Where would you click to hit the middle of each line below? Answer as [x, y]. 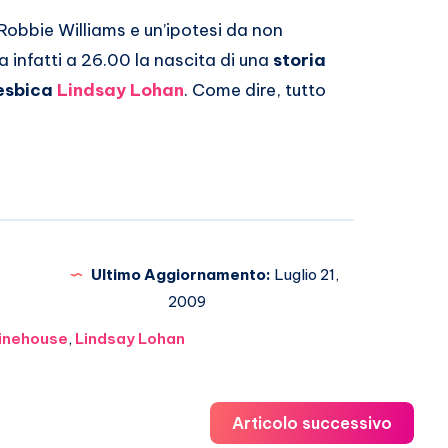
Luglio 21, [304, 274]
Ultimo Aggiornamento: [180, 274]
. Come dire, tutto [255, 90]
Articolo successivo [312, 423]
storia [299, 60]
